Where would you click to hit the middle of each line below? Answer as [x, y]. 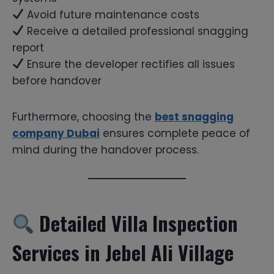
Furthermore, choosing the [83, 117]
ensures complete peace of [175, 133]
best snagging [194, 117]
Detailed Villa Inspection [136, 223]
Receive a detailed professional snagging [136, 31]
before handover [57, 80]
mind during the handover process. [106, 150]
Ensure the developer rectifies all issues [130, 64]
